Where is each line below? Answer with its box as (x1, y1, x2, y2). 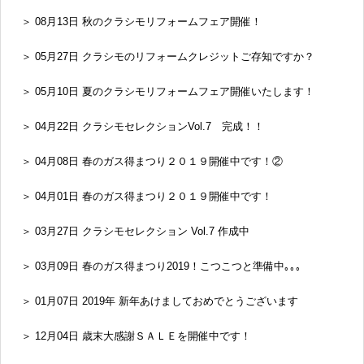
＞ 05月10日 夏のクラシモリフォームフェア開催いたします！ (21, 85, 314, 98)
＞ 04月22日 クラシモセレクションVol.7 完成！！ (21, 120, 264, 133)
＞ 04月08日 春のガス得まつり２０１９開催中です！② (21, 155, 283, 168)
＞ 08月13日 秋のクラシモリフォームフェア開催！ (21, 15, 262, 28)
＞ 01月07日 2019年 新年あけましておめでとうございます (21, 295, 298, 308)
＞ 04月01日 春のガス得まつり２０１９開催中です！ (21, 190, 272, 203)
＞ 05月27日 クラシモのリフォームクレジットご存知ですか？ (21, 50, 314, 63)
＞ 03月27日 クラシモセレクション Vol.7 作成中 (21, 225, 249, 238)
